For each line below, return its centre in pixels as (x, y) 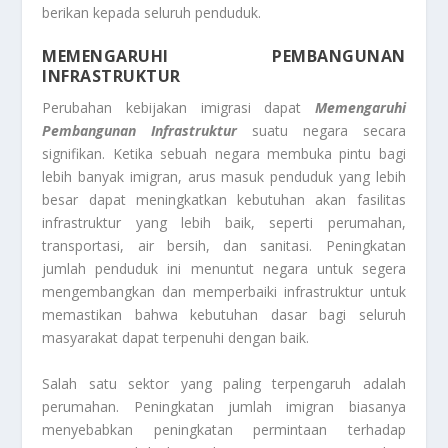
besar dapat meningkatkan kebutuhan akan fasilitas (224, 200)
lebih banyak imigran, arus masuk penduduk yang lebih (224, 177)
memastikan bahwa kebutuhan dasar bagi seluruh (224, 315)
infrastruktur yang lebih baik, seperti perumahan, (224, 223)
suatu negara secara (321, 131)
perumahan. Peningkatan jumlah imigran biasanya (224, 406)
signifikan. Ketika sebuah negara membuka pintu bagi (224, 154)
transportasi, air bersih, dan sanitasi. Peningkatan (224, 246)
